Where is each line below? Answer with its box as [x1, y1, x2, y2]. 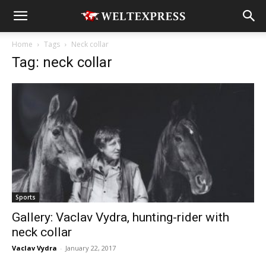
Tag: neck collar [12, 54, 112, 71]
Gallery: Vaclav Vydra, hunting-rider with [12, 210, 229, 225]
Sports [15, 193, 36, 202]
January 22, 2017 [65, 243, 116, 253]
